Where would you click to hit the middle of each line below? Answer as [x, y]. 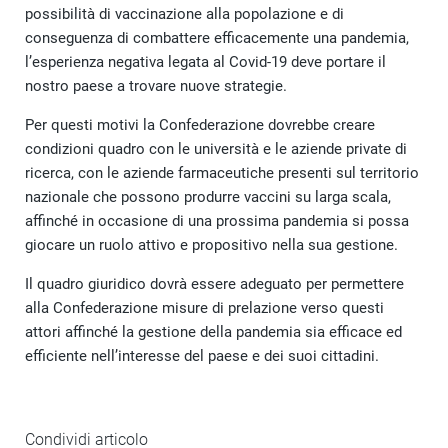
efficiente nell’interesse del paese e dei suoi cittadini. [202, 355]
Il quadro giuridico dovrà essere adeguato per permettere [214, 283]
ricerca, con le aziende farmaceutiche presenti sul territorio [222, 172]
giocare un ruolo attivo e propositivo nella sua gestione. [211, 244]
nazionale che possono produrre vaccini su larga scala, [208, 196]
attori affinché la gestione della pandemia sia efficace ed [213, 331]
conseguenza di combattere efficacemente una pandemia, [217, 37]
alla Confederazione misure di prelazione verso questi [204, 307]
